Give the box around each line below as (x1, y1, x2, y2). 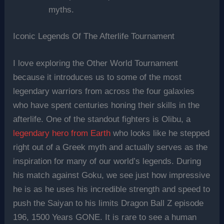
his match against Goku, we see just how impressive (13, 170, 210, 180)
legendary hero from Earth (13, 128, 111, 138)
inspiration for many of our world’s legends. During (13, 156, 201, 166)
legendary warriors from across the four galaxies (13, 86, 195, 96)
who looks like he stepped (110, 128, 210, 138)
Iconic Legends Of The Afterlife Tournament (13, 31, 175, 41)
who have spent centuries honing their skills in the (13, 100, 200, 110)
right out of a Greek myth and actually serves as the (13, 142, 208, 152)
